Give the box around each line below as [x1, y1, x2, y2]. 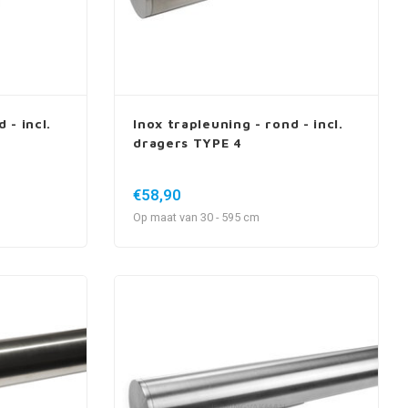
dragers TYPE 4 [133, 134, 242, 150]
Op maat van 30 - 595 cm [133, 209, 260, 226]
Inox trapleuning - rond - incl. [133, 115, 343, 131]
